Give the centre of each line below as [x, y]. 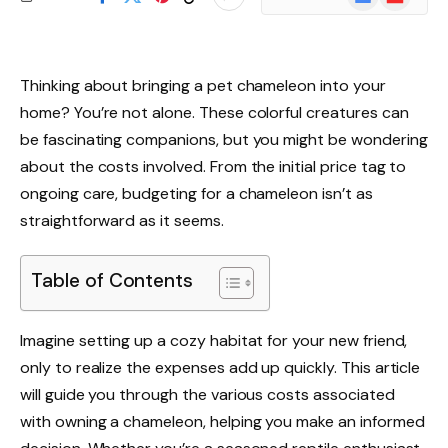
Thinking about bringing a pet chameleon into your [203, 85]
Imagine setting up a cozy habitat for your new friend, [214, 340]
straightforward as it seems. [122, 220]
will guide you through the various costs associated [207, 394]
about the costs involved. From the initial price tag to [213, 166]
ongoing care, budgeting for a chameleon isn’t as [196, 193]
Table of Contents [112, 281]
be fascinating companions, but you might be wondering [224, 139]
